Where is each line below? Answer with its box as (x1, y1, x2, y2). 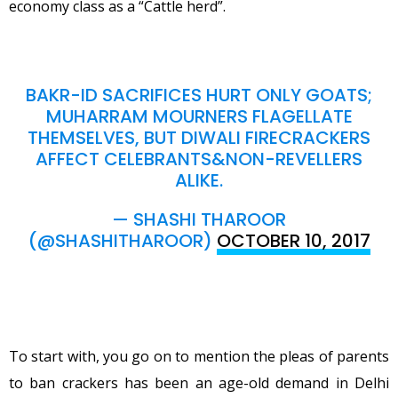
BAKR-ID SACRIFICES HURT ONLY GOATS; (26, 82, 372, 107)
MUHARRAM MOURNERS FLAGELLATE (45, 103, 353, 129)
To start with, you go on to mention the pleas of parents (9, 346, 389, 366)
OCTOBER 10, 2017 (216, 227, 370, 253)
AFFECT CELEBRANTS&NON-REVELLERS (36, 146, 362, 171)
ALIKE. (175, 167, 223, 193)
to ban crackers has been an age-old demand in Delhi (9, 372, 389, 393)
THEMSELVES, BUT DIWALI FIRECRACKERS (28, 124, 370, 150)
